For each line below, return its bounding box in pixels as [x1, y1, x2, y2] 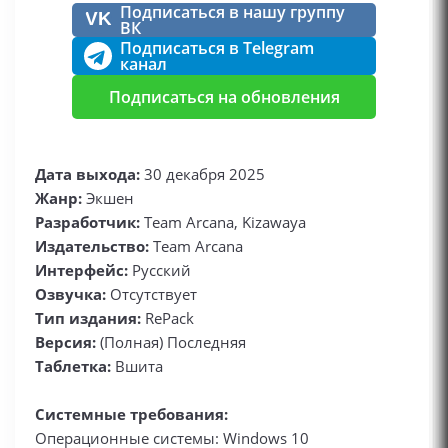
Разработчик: [35, 212, 144, 232]
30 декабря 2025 [140, 164, 265, 184]
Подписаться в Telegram [120, 37, 314, 59]
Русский [132, 260, 191, 280]
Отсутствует [110, 284, 197, 304]
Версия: [35, 332, 96, 352]
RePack [141, 308, 194, 328]
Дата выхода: [35, 164, 140, 184]
